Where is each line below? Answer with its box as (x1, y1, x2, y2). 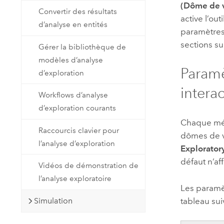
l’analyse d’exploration (38, 138, 115, 148)
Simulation (33, 195, 72, 205)
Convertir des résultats (38, 6, 117, 16)
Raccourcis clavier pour (38, 125, 119, 135)
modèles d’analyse (38, 55, 103, 64)
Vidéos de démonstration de (38, 161, 139, 170)
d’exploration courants (38, 103, 116, 113)
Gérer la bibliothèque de (38, 42, 126, 51)
